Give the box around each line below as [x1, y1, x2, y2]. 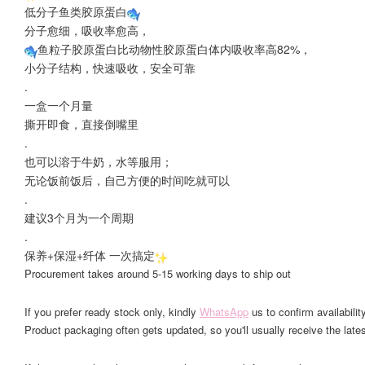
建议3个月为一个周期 [24, 209, 134, 226]
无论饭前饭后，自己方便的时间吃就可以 [24, 172, 230, 188]
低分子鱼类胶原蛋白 [24, 3, 127, 20]
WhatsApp [200, 304, 248, 319]
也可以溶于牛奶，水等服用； [24, 153, 173, 169]
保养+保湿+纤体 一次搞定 [24, 247, 155, 263]
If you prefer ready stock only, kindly [24, 304, 200, 319]
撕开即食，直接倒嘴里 [24, 116, 139, 132]
